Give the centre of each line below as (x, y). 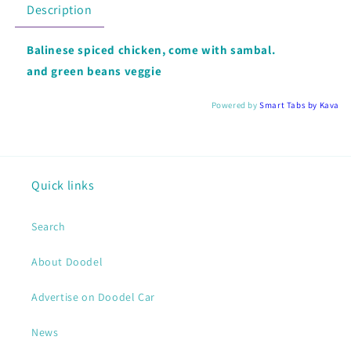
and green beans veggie (94, 71)
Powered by (235, 105)
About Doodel (67, 262)
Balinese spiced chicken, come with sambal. (151, 50)
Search (49, 226)
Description (60, 10)
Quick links (63, 185)
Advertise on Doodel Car (93, 297)
